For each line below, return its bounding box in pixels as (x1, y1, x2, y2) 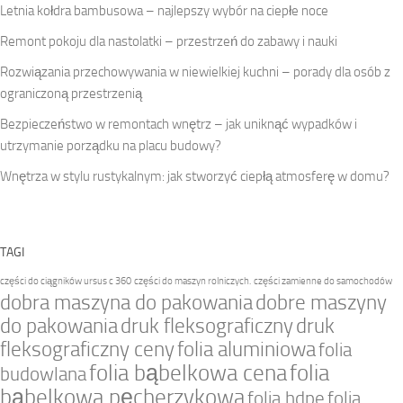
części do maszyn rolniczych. (134, 274, 251, 287)
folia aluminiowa (177, 336, 316, 362)
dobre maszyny (255, 290, 387, 315)
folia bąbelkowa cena (89, 359, 287, 386)
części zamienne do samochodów (254, 274, 392, 287)
